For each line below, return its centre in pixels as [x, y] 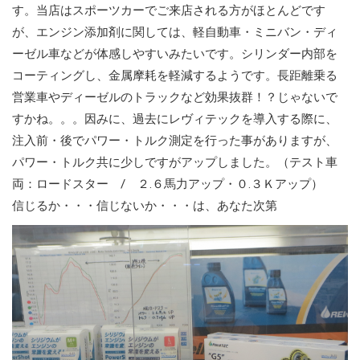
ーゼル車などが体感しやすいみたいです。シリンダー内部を [175, 54]
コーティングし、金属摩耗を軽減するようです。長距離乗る [175, 76]
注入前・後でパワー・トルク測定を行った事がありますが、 [175, 141]
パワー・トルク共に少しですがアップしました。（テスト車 [175, 163]
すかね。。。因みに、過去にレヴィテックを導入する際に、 [175, 119]
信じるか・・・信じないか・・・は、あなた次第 [145, 206]
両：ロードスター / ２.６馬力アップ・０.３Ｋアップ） [168, 184]
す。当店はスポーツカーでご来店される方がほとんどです [169, 11]
